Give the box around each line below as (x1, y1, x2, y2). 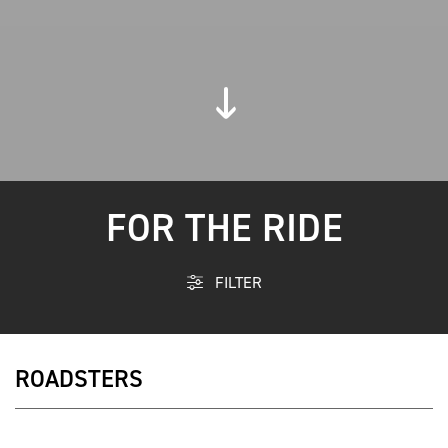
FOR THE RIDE (106, 202, 342, 254)
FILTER (210, 272, 262, 294)
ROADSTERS (15, 363, 143, 396)
